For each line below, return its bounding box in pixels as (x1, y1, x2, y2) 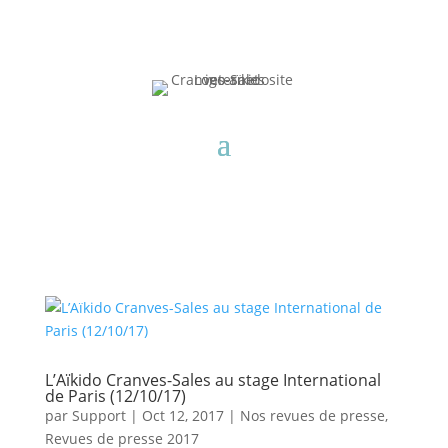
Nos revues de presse (239, 406, 385, 425)
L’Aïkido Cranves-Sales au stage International (44, 369, 381, 391)
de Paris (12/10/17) (44, 385, 186, 407)
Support (71, 406, 126, 425)
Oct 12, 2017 (141, 406, 224, 425)
